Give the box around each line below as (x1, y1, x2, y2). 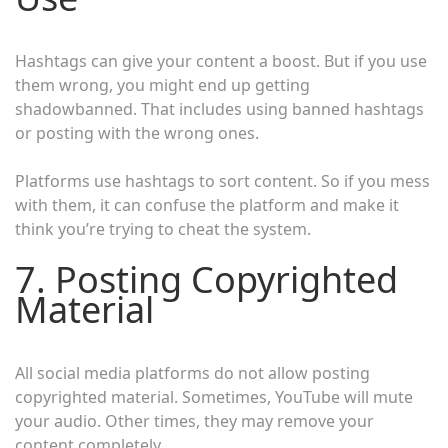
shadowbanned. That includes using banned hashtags (15, 98, 424, 121)
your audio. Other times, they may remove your (15, 410, 374, 433)
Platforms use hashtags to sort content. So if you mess (15, 170, 430, 193)
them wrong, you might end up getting (15, 74, 310, 97)
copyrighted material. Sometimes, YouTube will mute (15, 386, 413, 409)
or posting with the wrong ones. (15, 122, 259, 145)
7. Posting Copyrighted (15, 255, 398, 305)
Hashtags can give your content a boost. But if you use (15, 50, 427, 73)
